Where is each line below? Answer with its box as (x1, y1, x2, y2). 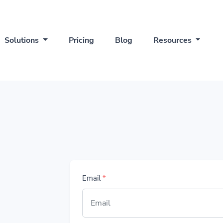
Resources (153, 34, 194, 46)
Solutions (4, 34, 41, 46)
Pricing (68, 34, 94, 46)
